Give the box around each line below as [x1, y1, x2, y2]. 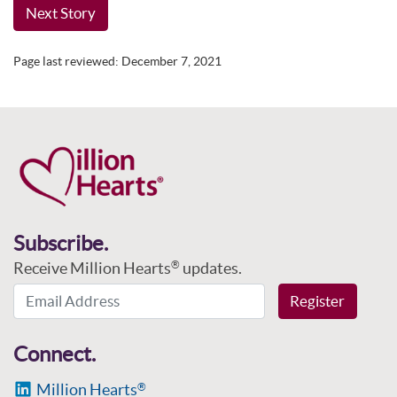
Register [290, 292, 346, 310]
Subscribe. [13, 230, 108, 255]
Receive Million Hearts [13, 258, 171, 277]
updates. [180, 258, 242, 277]
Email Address [12, 284, 111, 303]
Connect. [13, 341, 96, 366]
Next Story [25, 4, 96, 22]
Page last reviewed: [13, 54, 121, 68]
